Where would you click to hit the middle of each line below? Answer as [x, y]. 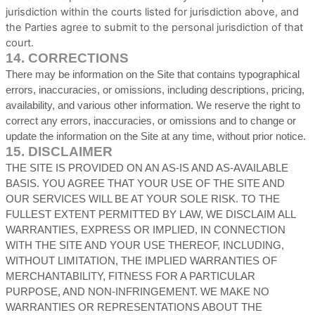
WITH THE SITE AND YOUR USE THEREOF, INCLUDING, [145, 245]
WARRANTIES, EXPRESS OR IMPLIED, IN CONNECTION [146, 230]
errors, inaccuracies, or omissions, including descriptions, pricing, [155, 90]
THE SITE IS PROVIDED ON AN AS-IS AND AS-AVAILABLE [147, 168]
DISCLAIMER [70, 152]
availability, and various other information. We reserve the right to [153, 105]
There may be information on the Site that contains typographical [153, 75]
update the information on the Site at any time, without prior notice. [156, 136]
